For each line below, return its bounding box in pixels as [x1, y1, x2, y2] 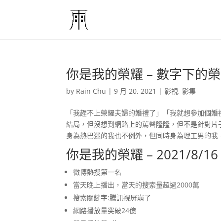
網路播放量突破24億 [73, 206, 137, 215]
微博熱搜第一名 [73, 167, 122, 177]
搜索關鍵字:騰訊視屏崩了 [73, 193, 151, 202]
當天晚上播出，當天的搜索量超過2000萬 [73, 180, 200, 189]
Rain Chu [76, 86, 107, 96]
